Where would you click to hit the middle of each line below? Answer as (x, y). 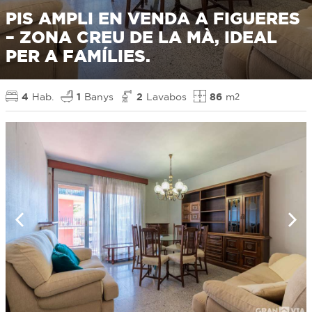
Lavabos (166, 97)
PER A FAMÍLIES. (78, 56)
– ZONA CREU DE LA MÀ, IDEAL (141, 38)
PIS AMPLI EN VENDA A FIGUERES (153, 19)
